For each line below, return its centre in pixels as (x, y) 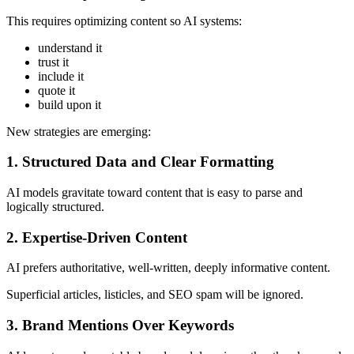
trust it (53, 62)
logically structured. (55, 206)
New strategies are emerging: (79, 131)
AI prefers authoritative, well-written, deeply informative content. (168, 268)
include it (61, 76)
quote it (56, 90)
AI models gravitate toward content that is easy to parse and (154, 192)
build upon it (70, 104)
